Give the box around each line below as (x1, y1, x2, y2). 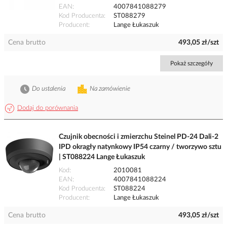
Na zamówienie (90, 86, 130, 93)
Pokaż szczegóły (170, 60, 213, 67)
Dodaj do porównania (17, 105, 78, 112)
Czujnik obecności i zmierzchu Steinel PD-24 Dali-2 (59, 133, 218, 141)
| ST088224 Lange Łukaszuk (59, 154, 145, 161)
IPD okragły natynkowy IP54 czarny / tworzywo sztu (59, 143, 221, 151)
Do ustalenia (32, 86, 65, 93)
